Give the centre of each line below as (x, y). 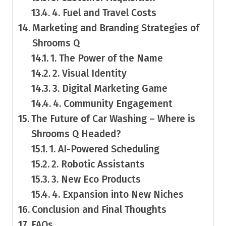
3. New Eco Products (96, 179)
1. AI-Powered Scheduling (105, 149)
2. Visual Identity (90, 73)
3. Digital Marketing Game (110, 88)
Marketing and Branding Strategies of (116, 28)
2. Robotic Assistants (98, 164)
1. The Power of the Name (107, 58)
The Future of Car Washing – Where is (113, 119)
